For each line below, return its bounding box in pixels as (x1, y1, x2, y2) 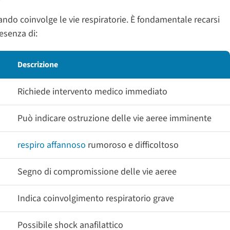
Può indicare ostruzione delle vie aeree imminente (17, 111, 212, 125)
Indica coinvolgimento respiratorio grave (17, 191, 174, 205)
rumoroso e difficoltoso (86, 138, 179, 151)
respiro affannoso (17, 138, 86, 151)
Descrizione (17, 59, 58, 70)
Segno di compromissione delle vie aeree (17, 165, 177, 178)
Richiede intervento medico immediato (17, 85, 167, 98)
